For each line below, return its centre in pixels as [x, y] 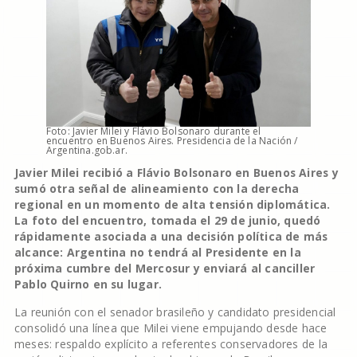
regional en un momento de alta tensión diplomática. [172, 204]
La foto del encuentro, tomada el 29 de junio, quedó [167, 220]
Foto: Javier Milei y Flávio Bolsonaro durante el [153, 131]
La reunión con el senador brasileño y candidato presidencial [175, 312]
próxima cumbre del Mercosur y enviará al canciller [165, 268]
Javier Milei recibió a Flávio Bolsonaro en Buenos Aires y [176, 172]
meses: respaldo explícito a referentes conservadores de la [171, 343]
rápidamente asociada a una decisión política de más [171, 236]
